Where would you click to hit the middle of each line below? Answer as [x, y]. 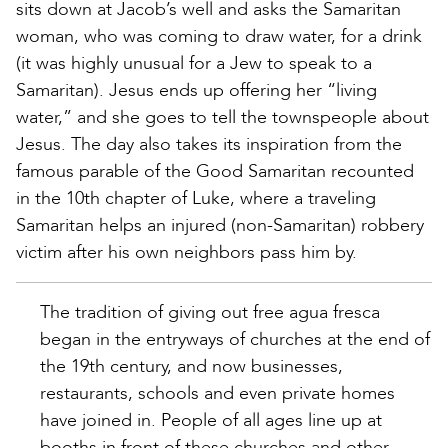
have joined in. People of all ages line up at [211, 420]
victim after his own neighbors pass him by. [186, 252]
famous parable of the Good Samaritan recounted [215, 171]
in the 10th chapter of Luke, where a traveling [196, 198]
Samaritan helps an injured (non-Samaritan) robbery [220, 225]
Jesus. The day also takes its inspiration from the [209, 144]
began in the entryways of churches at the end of [235, 339]
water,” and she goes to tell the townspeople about [222, 117]
